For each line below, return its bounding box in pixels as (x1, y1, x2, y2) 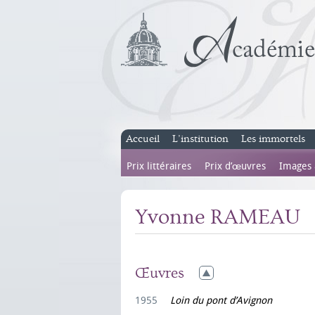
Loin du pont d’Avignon (170, 294, 272, 307)
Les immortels (241, 133, 305, 145)
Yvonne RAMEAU (135, 205, 300, 229)
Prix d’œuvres (205, 160, 266, 172)
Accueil (126, 133, 160, 145)
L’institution (172, 133, 229, 145)
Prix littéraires (127, 160, 191, 172)
